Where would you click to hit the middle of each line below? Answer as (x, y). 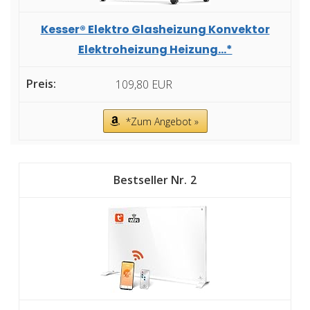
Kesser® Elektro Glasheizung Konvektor (155, 29)
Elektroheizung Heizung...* (155, 49)
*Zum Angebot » (162, 122)
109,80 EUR (144, 85)
